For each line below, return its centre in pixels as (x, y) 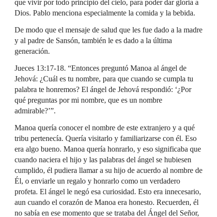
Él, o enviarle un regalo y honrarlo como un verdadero (97, 181)
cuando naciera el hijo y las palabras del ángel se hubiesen (103, 160)
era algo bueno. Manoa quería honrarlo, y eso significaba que (108, 149)
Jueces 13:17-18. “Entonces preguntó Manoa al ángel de (101, 68)
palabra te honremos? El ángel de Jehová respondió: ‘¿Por (103, 89)
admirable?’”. (35, 111)
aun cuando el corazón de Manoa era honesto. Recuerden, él (107, 202)
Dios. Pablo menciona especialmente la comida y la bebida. (105, 13)
